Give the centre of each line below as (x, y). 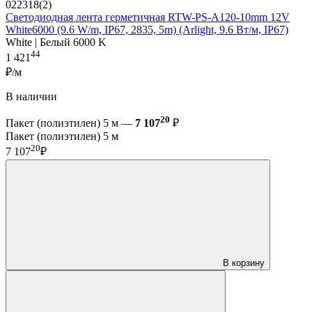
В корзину (244, 263)
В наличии (31, 97)
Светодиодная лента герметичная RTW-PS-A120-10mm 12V (148, 17)
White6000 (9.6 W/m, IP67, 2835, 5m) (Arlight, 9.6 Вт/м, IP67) (147, 29)
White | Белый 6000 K (56, 42)
